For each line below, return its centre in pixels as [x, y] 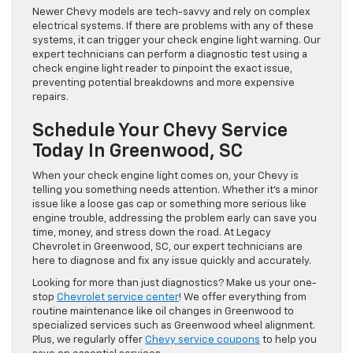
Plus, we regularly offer [89, 340]
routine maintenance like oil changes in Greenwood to [163, 311]
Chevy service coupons [203, 340]
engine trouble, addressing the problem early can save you [175, 218]
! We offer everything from [243, 297]
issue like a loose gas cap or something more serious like [169, 204]
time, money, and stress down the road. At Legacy [152, 232]
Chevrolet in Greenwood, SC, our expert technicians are [167, 247]
